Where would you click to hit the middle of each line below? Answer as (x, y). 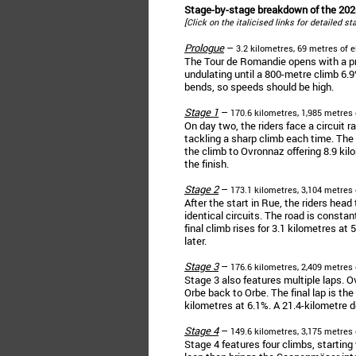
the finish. (207, 164)
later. (195, 241)
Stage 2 (201, 189)
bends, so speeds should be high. (259, 87)
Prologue (204, 48)
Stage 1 (201, 112)
